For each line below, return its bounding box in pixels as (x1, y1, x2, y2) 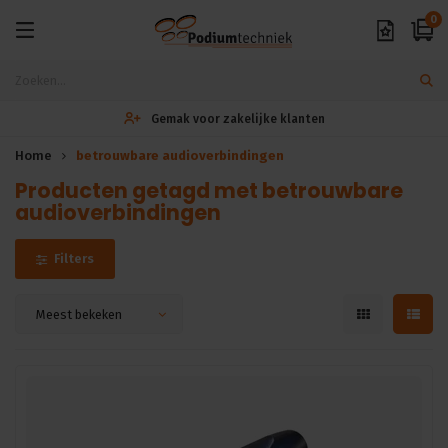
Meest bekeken (36, 307, 122, 322)
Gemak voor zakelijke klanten (151, 111, 325, 126)
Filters (54, 251, 94, 266)
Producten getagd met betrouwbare (15, 176, 403, 205)
